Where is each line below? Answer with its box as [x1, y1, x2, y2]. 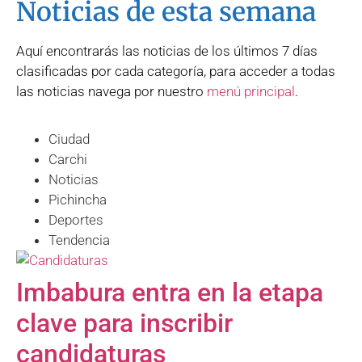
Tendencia [48, 232, 110, 249]
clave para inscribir [16, 308, 233, 339]
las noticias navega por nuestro [16, 82, 207, 99]
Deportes [48, 212, 103, 229]
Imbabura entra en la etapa [16, 277, 323, 309]
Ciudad [48, 131, 90, 148]
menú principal [207, 82, 295, 99]
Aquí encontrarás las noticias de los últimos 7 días [16, 42, 318, 59]
